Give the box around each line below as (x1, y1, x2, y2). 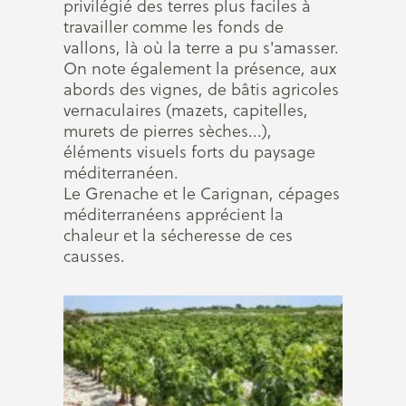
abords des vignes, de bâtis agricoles (63, 78, 339, 101)
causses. (63, 245, 125, 267)
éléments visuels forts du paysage (63, 140, 315, 163)
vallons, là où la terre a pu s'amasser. (63, 36, 339, 59)
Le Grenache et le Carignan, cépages (63, 182, 340, 205)
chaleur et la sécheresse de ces (63, 224, 293, 246)
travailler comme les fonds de (63, 15, 284, 38)
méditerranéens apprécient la (63, 203, 284, 226)
